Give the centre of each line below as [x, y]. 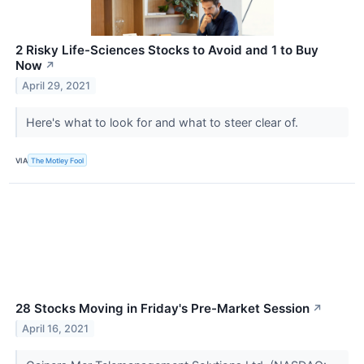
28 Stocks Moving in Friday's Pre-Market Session [162, 309]
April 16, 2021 [56, 329]
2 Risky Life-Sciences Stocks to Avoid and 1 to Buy [167, 50]
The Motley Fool [58, 160]
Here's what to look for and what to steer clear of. [163, 123]
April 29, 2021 [56, 85]
